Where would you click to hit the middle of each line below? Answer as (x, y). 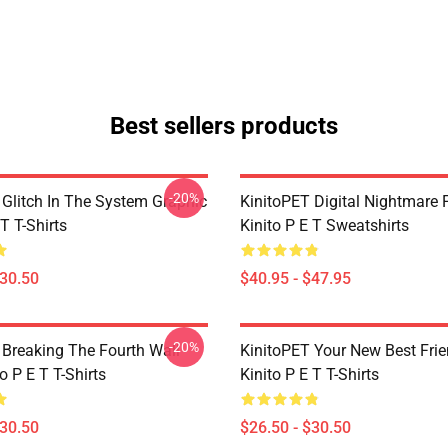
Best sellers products (224, 126)
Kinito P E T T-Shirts (309, 374)
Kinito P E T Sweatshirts (324, 225)
